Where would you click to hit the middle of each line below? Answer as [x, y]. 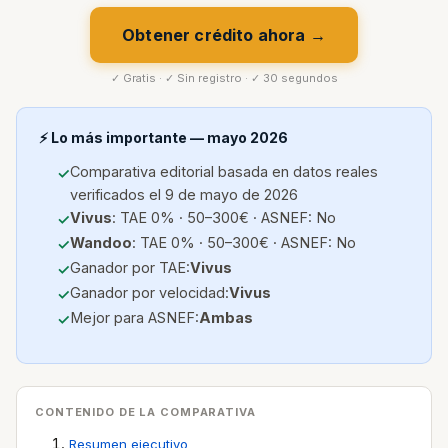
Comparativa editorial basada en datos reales [224, 171]
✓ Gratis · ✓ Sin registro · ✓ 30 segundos [224, 78]
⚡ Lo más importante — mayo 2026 [163, 137]
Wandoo [101, 242]
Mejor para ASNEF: [134, 317]
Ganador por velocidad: [149, 292]
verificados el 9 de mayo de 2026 [184, 194]
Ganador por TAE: [130, 267]
